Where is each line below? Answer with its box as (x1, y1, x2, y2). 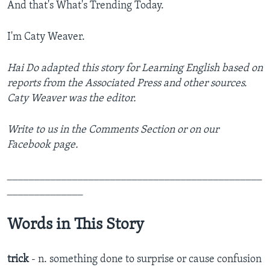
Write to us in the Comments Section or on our (7, 124, 219, 136)
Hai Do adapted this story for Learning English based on (7, 63, 263, 75)
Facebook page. (7, 139, 78, 151)
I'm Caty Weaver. (7, 31, 85, 43)
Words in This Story (7, 217, 144, 234)
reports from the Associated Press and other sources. (7, 78, 247, 90)
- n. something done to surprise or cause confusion (29, 254, 262, 266)
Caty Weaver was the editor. (7, 93, 136, 105)
